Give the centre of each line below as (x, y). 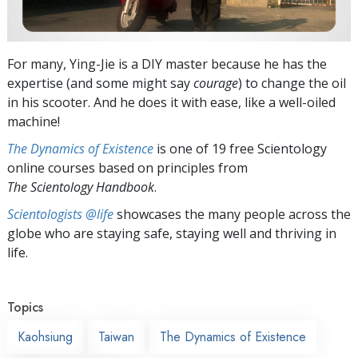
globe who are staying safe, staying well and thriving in (172, 233)
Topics (25, 307)
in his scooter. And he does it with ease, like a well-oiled (171, 102)
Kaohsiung (45, 336)
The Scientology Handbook (81, 187)
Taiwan (116, 336)
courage (216, 83)
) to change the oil (292, 83)
